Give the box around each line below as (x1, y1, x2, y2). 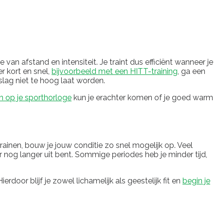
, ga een (178, 67, 205, 76)
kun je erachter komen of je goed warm (72, 93, 213, 103)
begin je (182, 176, 210, 185)
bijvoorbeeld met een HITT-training (52, 67, 178, 76)
